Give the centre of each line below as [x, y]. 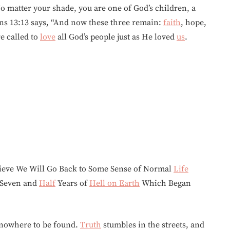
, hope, [194, 23]
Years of [72, 183]
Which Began [165, 183]
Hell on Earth [114, 183]
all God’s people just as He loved [116, 37]
